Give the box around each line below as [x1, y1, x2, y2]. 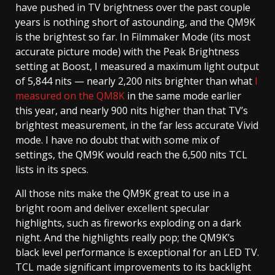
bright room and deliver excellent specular [15, 201, 209, 215]
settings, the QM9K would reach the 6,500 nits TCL [15, 147, 247, 161]
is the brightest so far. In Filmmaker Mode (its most [15, 29, 250, 44]
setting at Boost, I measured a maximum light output [15, 59, 259, 73]
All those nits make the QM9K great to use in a [15, 186, 229, 200]
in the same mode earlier [125, 88, 241, 103]
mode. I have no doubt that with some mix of [15, 133, 220, 147]
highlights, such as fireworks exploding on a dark [15, 215, 241, 230]
